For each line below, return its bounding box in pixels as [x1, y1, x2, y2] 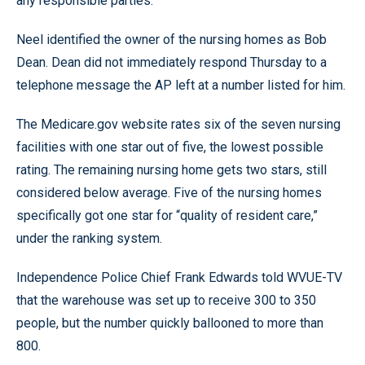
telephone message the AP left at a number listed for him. [16, 77, 345, 93]
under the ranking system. [16, 230, 162, 246]
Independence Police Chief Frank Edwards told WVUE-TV [16, 269, 342, 285]
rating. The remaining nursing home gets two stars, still [16, 161, 327, 178]
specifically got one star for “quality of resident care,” [16, 207, 318, 223]
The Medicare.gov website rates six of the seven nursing [16, 116, 341, 132]
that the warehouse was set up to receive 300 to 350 [16, 292, 316, 308]
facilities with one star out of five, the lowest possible [16, 139, 323, 155]
